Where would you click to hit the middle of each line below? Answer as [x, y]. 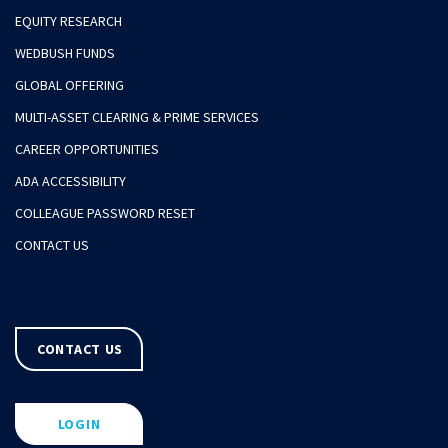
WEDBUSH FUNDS [65, 53]
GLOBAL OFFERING [69, 85]
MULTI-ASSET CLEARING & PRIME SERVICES [137, 117]
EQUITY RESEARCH [68, 21]
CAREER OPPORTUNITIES [87, 149]
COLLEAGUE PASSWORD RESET [105, 213]
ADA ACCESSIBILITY [70, 181]
